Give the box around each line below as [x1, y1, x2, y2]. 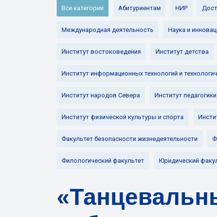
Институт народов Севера [62, 92, 140, 99]
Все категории [62, 4, 104, 12]
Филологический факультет [62, 157, 144, 164]
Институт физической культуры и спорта [62, 113, 184, 121]
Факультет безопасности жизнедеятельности [62, 135, 198, 142]
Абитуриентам [118, 4, 161, 12]
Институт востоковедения [62, 48, 141, 55]
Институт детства [155, 48, 209, 55]
